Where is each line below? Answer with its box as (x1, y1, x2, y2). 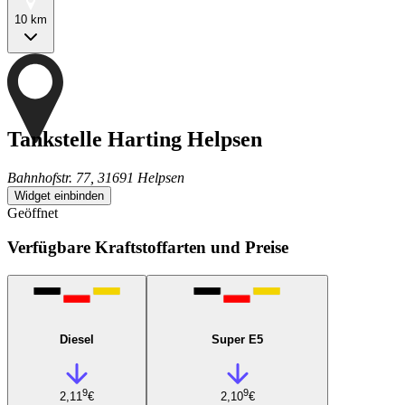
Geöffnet (7, 204, 58, 221)
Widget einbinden (14, 188, 104, 202)
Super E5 (212, 332, 263, 346)
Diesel (60, 332, 94, 346)
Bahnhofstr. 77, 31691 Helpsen (7, 169, 184, 185)
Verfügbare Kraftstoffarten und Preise (7, 238, 288, 258)
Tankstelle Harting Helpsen (7, 127, 262, 151)
